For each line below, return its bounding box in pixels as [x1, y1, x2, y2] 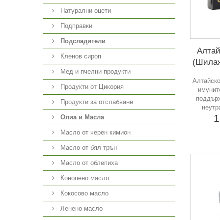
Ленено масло [58, 205, 103, 212]
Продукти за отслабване [58, 98, 133, 106]
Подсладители [60, 37, 106, 45]
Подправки [58, 22, 92, 29]
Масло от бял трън [58, 144, 117, 151]
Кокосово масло [58, 190, 109, 197]
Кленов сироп [58, 53, 101, 60]
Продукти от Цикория [58, 83, 124, 90]
